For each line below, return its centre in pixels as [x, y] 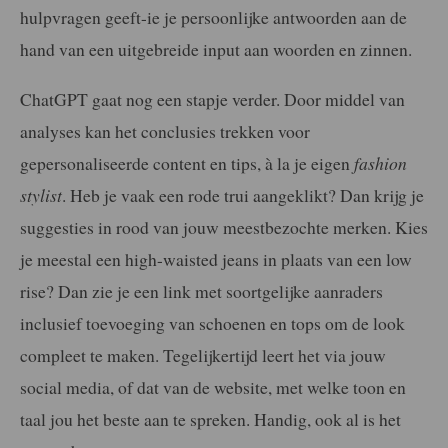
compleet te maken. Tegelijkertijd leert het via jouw [203, 354]
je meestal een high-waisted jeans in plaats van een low [216, 258]
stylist [41, 194]
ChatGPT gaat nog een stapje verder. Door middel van [212, 98]
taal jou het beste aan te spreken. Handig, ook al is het [210, 418]
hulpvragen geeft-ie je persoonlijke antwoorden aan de [213, 16]
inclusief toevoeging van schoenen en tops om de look [212, 322]
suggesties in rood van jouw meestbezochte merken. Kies [224, 226]
